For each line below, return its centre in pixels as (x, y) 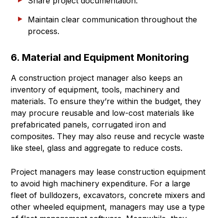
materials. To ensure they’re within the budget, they (106, 101)
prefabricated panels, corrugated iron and (88, 125)
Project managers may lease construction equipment (108, 172)
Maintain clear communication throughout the (112, 20)
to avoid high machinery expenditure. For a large (100, 184)
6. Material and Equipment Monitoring (100, 58)
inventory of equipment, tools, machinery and (95, 90)
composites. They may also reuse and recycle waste (108, 136)
